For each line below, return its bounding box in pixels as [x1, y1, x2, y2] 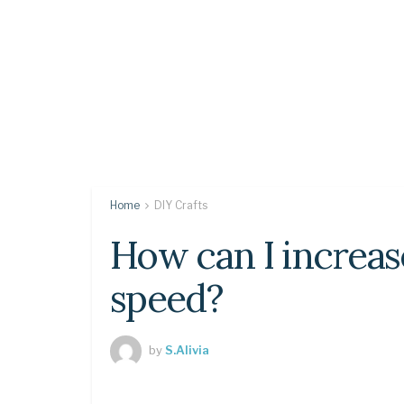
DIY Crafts [154, 198, 207, 212]
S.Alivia [165, 342, 209, 357]
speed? [110, 274, 223, 323]
